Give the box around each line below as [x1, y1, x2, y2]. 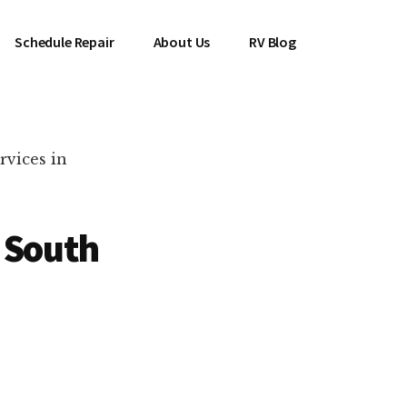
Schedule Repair [15, 33, 114, 51]
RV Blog [249, 33, 296, 51]
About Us [153, 33, 211, 51]
